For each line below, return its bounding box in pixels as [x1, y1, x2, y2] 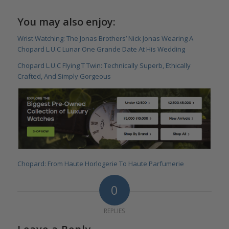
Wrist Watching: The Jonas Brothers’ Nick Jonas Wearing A [17, 33, 193, 43]
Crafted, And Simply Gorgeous [17, 71, 111, 81]
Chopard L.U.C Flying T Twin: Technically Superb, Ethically [17, 60, 191, 70]
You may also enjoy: [17, 14, 116, 29]
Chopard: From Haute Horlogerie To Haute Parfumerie [17, 159, 184, 169]
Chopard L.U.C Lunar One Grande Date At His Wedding [17, 44, 185, 54]
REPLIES [104, 207, 125, 216]
